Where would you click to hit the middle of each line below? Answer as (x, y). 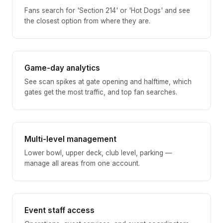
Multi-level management (70, 139)
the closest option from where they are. (87, 21)
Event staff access (59, 210)
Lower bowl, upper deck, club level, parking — (98, 153)
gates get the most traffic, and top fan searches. (101, 92)
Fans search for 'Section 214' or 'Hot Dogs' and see (107, 10)
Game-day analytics (62, 68)
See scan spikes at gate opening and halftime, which (108, 81)
